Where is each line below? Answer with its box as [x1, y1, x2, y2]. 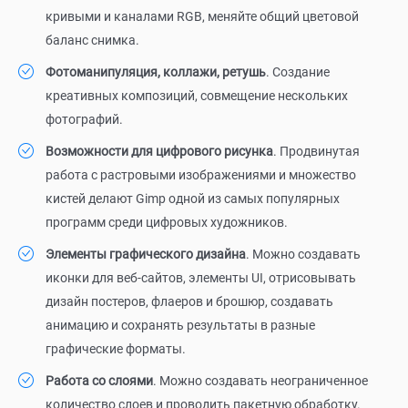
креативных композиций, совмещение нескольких [46, 88, 348, 104]
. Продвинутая [273, 144, 360, 159]
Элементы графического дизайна [46, 247, 246, 262]
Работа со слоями [46, 373, 153, 389]
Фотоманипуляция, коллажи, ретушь [46, 65, 266, 80]
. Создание [266, 65, 330, 80]
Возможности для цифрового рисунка [46, 144, 273, 159]
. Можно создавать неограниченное [153, 373, 368, 389]
